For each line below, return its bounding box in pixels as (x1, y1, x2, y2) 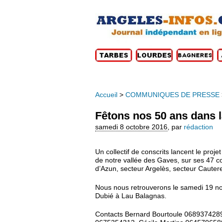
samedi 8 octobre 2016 (95, 123, 167, 131)
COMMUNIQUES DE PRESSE (125, 91, 220, 99)
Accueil (95, 91, 117, 99)
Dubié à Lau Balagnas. (95, 192, 166, 200)
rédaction (184, 123, 213, 131)
